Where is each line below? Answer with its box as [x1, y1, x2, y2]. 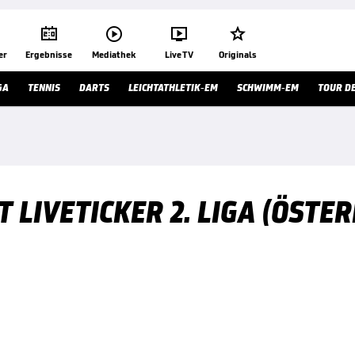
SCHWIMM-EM [237, 81, 299, 94]
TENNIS [28, 81, 60, 94]
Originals [219, 48, 257, 60]
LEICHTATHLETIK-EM [128, 81, 218, 94]
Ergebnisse [25, 48, 72, 60]
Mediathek [92, 48, 136, 60]
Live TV [164, 48, 193, 60]
